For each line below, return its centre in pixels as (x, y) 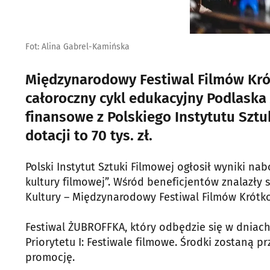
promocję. (50, 257)
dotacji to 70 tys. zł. (89, 136)
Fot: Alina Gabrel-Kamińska (77, 47)
